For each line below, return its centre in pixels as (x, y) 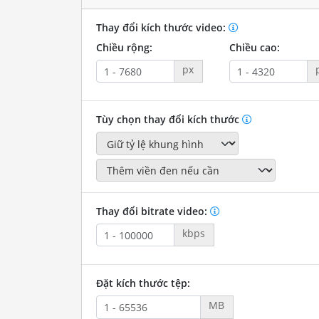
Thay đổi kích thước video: (162, 28)
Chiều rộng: (124, 48)
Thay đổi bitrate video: (153, 211)
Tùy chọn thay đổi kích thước (169, 120)
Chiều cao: (254, 48)
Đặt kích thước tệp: (143, 283)
